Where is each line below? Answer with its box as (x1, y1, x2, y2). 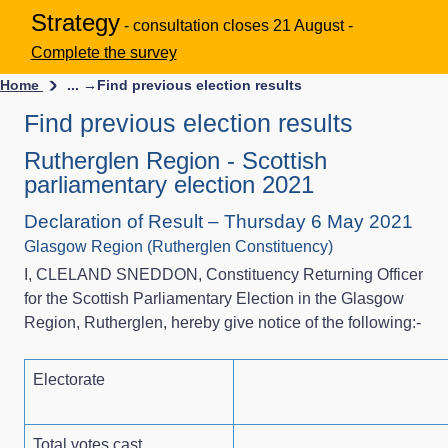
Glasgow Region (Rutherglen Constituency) (24, 237, 333, 255)
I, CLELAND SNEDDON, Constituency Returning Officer (24, 265, 423, 283)
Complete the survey (30, 43, 177, 61)
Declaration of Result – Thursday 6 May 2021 (24, 210, 413, 232)
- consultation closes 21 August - (123, 16, 353, 34)
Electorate (33, 370, 105, 388)
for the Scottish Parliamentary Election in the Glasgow (24, 289, 404, 307)
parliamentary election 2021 (24, 170, 314, 198)
